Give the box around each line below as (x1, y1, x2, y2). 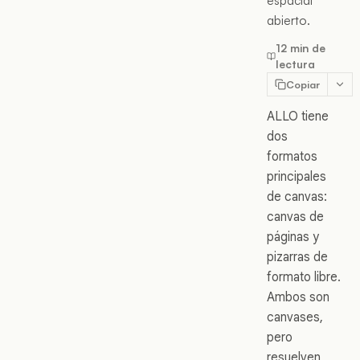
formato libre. (267, 269, 341, 284)
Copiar (286, 78, 320, 91)
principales (267, 169, 326, 184)
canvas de (267, 209, 324, 224)
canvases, (267, 309, 323, 325)
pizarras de (267, 249, 328, 264)
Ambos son (267, 289, 329, 305)
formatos (267, 149, 317, 164)
